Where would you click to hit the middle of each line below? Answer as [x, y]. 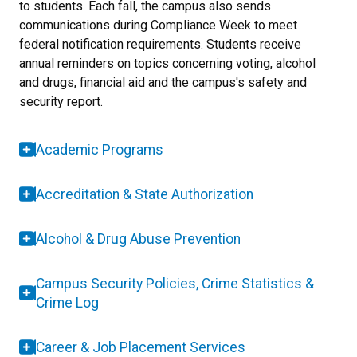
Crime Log [67, 302]
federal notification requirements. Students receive [160, 44]
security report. [61, 101]
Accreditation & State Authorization [145, 194]
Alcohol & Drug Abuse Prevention [138, 239]
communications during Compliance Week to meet [158, 25]
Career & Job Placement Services [141, 347]
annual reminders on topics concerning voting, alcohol [167, 63]
